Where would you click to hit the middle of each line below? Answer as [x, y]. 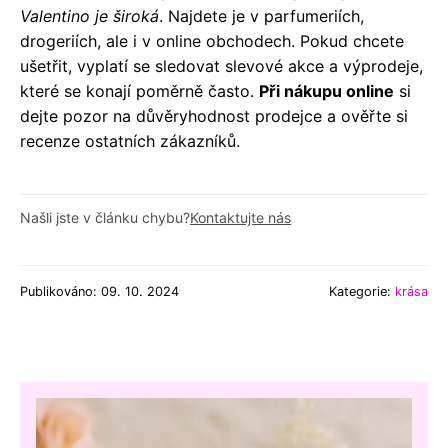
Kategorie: [362, 291]
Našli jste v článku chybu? [105, 217]
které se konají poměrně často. [139, 90]
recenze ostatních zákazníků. [130, 140]
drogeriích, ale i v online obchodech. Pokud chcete [212, 40]
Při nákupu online [326, 90]
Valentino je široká [89, 15]
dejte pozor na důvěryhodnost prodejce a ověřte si [214, 115]
